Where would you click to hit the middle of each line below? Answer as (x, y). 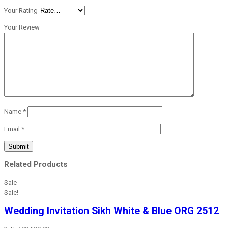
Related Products (36, 165)
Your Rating (21, 11)
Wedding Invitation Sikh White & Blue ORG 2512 (111, 211)
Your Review (22, 27)
